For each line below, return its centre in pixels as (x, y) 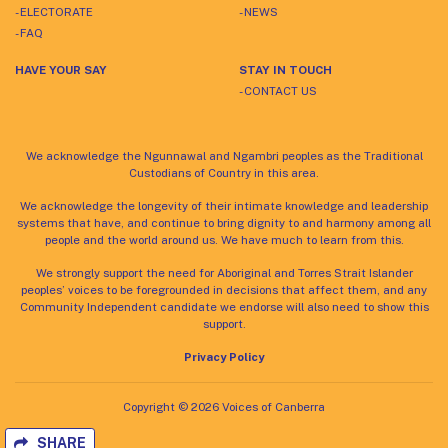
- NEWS (258, 11)
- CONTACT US (278, 90)
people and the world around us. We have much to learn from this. (224, 239)
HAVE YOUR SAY (61, 69)
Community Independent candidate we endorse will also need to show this (224, 306)
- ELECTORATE (54, 11)
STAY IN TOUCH (285, 69)
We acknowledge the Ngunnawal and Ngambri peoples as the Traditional (224, 155)
